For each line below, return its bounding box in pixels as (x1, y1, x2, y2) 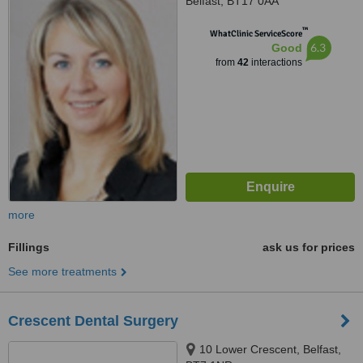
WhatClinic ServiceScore (209, 28, 302, 39)
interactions (248, 57, 302, 68)
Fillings (8, 241, 49, 254)
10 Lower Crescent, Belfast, (199, 343, 341, 356)
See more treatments (8, 265, 117, 278)
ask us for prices (263, 241, 355, 254)
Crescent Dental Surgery (8, 313, 178, 329)
